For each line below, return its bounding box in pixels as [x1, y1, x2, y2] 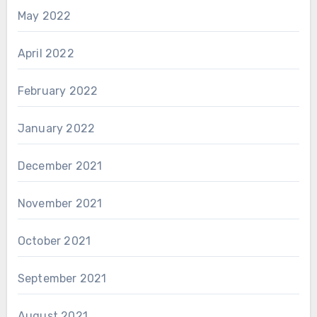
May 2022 [17, 8, 71, 23]
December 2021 [17, 158, 103, 173]
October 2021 [17, 234, 91, 248]
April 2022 [17, 46, 74, 60]
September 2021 [17, 271, 107, 285]
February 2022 [17, 83, 98, 98]
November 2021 [17, 196, 103, 210]
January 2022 [17, 121, 96, 135]
